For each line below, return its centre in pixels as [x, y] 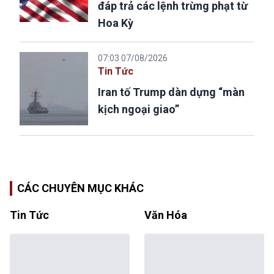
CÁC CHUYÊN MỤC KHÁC [80, 188]
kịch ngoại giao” [139, 109]
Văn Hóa [166, 215]
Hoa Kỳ [116, 23]
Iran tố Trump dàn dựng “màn [171, 92]
